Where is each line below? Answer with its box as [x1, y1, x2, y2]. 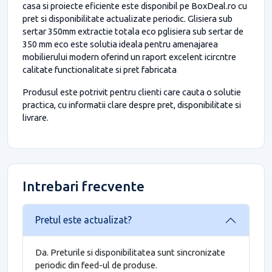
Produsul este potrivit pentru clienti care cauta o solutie [22, 86, 241, 97]
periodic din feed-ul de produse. [35, 259, 157, 270]
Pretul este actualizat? [35, 214, 132, 226]
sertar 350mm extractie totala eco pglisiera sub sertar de [22, 25, 243, 36]
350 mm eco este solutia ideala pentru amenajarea [22, 38, 218, 49]
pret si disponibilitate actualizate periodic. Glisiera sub [22, 13, 233, 24]
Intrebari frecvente [22, 178, 144, 194]
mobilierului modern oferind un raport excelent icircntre [22, 51, 236, 62]
